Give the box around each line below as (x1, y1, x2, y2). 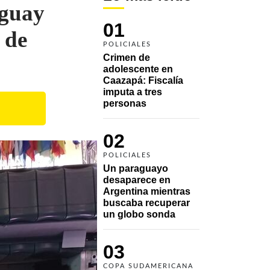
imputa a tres (103, 86, 162, 97)
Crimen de (103, 52, 150, 63)
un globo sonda (103, 209, 178, 219)
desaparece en (103, 174, 171, 185)
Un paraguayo (103, 163, 168, 174)
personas (103, 98, 149, 108)
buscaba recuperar (103, 197, 190, 208)
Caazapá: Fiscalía (103, 75, 183, 86)
